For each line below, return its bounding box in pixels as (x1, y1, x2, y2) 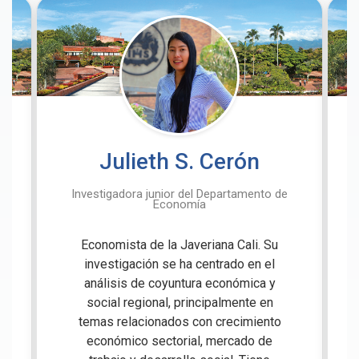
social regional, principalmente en (86, 295, 273, 311)
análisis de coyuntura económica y (83, 276, 276, 292)
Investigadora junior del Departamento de (71, 187, 288, 202)
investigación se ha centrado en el (84, 256, 275, 272)
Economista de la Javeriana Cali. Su (81, 237, 278, 253)
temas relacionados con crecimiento (78, 314, 281, 330)
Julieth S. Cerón (99, 148, 260, 175)
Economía (153, 197, 206, 212)
